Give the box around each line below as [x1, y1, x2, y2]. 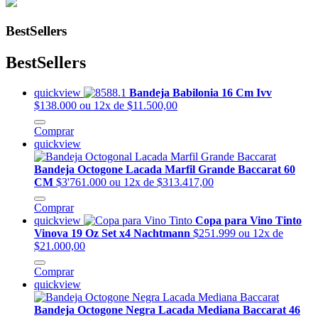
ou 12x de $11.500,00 [79, 99, 177, 111]
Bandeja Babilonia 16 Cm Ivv [129, 86, 272, 99]
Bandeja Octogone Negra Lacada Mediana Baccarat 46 [34, 303, 300, 316]
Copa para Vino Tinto [195, 214, 302, 226]
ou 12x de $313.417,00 [109, 175, 214, 188]
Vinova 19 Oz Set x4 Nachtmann [34, 226, 193, 239]
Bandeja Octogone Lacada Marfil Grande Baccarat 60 [34, 163, 295, 175]
